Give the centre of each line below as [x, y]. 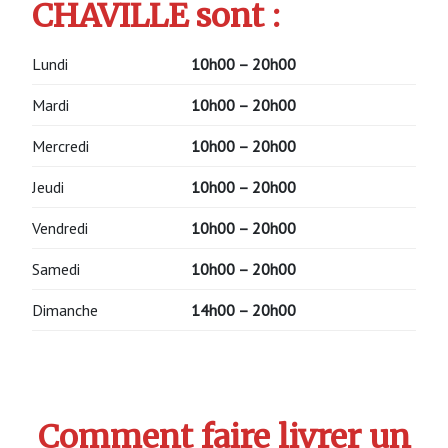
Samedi [56, 268]
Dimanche [65, 309]
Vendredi [60, 227]
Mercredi [60, 145]
